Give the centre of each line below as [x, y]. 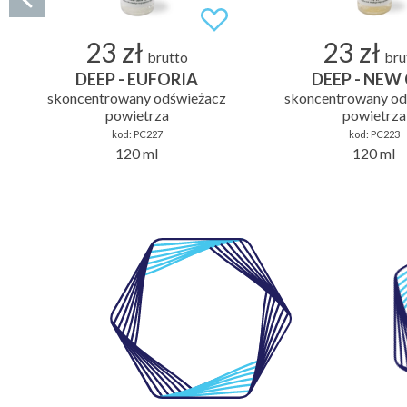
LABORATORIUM [201, 326]
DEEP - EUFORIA [137, 79]
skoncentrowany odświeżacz [137, 97]
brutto [168, 57]
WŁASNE [201, 309]
